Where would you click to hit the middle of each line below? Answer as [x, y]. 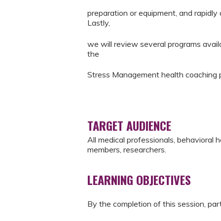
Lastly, [99, 23]
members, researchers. [127, 150]
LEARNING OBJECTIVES [139, 180]
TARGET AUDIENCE [129, 126]
